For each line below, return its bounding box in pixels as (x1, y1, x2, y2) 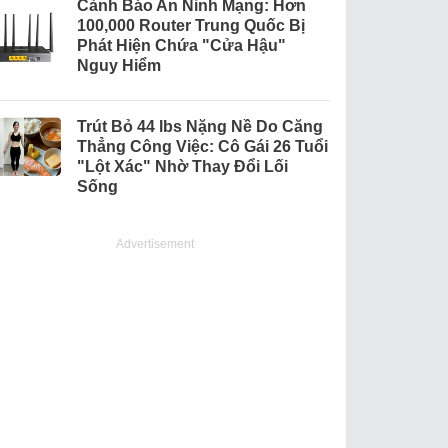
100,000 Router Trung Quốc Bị (76, 17, 305, 35)
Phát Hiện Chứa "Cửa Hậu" (76, 37, 286, 55)
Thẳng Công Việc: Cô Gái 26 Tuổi (76, 138, 328, 156)
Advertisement (116, 237, 195, 252)
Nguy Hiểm (76, 57, 161, 75)
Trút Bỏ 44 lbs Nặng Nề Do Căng (76, 118, 323, 136)
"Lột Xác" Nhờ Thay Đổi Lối (76, 158, 288, 176)
